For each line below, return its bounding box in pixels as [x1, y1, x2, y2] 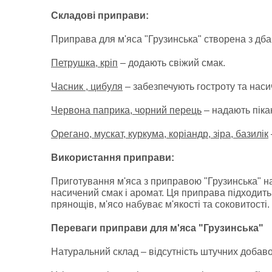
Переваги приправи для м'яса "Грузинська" [51, 223, 263, 233]
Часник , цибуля [51, 81, 123, 92]
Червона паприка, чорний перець [51, 105, 202, 115]
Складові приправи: [51, 10, 149, 21]
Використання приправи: [51, 152, 174, 163]
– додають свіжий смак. [118, 58, 225, 68]
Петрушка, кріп [51, 58, 118, 68]
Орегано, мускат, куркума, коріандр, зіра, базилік [51, 129, 268, 139]
